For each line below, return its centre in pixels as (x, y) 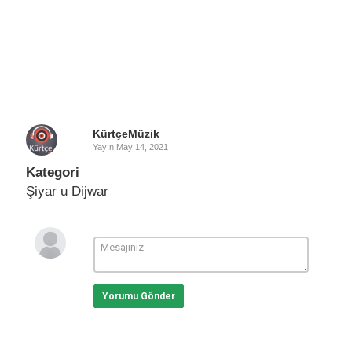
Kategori (53, 172)
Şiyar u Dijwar (67, 191)
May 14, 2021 (142, 147)
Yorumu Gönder (138, 296)
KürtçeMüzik (126, 134)
